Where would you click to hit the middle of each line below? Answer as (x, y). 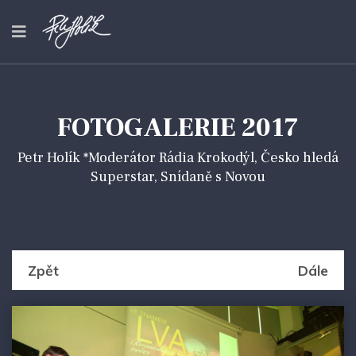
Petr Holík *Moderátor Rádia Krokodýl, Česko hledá (178, 158)
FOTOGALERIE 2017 (178, 128)
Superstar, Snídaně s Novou (178, 177)
